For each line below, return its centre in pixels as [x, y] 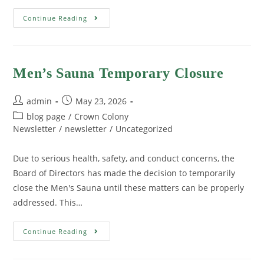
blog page [46, 117]
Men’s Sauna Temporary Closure [118, 73]
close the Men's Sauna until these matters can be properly [129, 188]
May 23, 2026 [101, 101]
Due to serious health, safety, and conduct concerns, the [124, 159]
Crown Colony [102, 117]
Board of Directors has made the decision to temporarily [124, 173]
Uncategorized [144, 129]
